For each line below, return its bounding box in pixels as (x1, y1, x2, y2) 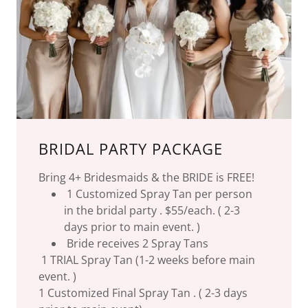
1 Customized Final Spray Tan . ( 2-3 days (38, 285, 247, 300)
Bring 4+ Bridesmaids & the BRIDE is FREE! (38, 169, 257, 185)
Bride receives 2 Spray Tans (63, 235, 208, 251)
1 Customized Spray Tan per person (63, 186, 252, 201)
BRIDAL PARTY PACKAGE (38, 137, 223, 159)
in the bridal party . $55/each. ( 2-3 (63, 202, 240, 218)
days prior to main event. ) (63, 219, 200, 234)
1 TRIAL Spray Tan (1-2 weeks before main (38, 252, 255, 267)
